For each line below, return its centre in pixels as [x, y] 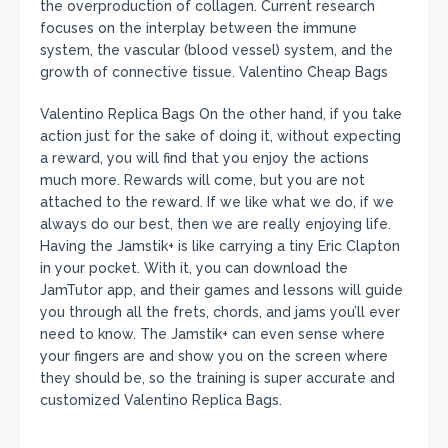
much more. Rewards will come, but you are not [202, 179]
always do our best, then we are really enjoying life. [215, 223]
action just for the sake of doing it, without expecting [220, 135]
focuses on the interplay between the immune [198, 27]
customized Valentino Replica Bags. [161, 399]
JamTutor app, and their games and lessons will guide [221, 289]
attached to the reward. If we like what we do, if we [217, 201]
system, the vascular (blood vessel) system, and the [216, 49]
